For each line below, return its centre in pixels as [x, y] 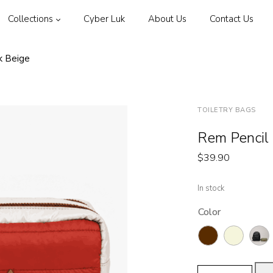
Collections [31, 19]
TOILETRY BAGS [227, 110]
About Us [168, 19]
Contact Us [232, 19]
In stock [211, 188]
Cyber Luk [105, 19]
